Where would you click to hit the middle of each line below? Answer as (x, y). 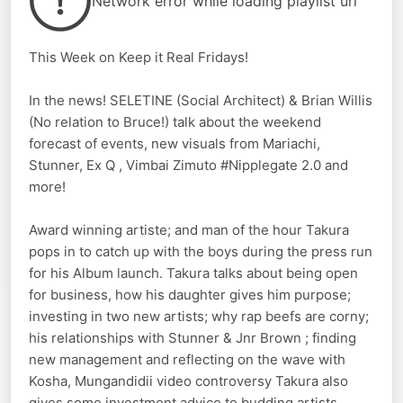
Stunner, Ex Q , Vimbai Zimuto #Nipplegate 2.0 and (188, 166)
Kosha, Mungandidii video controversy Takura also (188, 381)
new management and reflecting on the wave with (187, 360)
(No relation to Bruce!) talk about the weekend (175, 122)
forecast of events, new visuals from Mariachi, (175, 144)
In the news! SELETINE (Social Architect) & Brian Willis (201, 101)
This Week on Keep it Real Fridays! (139, 58)
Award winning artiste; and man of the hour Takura (189, 230)
